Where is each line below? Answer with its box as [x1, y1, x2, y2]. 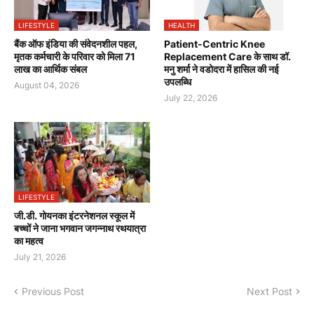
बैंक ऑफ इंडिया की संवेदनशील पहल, [14, 38, 137, 50]
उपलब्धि [164, 76, 191, 88]
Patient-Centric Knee [164, 38, 265, 50]
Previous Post [22, 285, 84, 298]
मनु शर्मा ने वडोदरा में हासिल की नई [164, 63, 279, 76]
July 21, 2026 [14, 252, 66, 263]
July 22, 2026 [164, 93, 217, 104]
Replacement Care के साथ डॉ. [164, 50, 291, 63]
